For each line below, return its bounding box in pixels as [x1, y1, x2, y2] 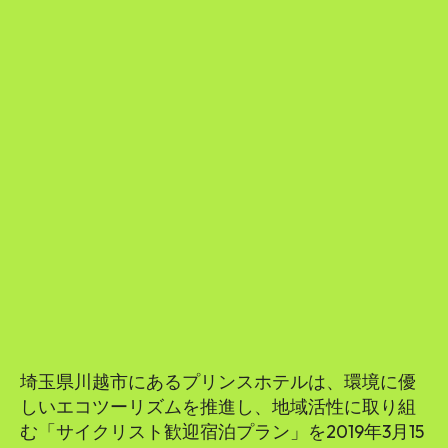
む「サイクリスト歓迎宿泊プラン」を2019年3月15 [20, 419, 424, 443]
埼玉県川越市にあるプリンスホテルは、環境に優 [20, 369, 416, 393]
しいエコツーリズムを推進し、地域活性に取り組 [20, 394, 416, 418]
